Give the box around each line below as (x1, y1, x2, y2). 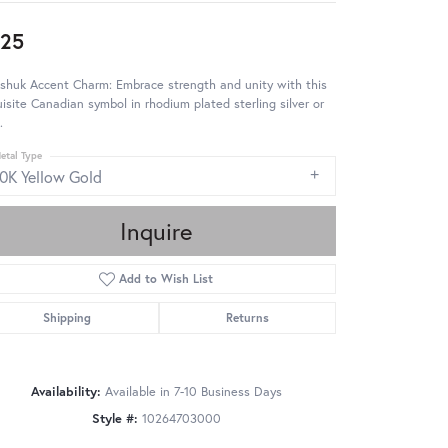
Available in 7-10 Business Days (104, 382, 282, 400)
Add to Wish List (119, 270, 214, 286)
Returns (225, 309, 269, 325)
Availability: (30, 382, 101, 400)
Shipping (43, 309, 92, 325)
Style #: (91, 409, 138, 427)
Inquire (120, 214, 192, 247)
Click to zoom (230, 419, 303, 437)
